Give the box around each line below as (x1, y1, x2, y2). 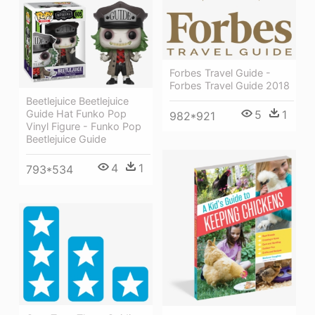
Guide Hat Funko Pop (26, 108, 127, 120)
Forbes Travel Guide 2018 (169, 79, 290, 91)
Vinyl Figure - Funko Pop (26, 120, 141, 133)
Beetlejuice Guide (26, 133, 106, 146)
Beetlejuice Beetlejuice (26, 95, 129, 108)
